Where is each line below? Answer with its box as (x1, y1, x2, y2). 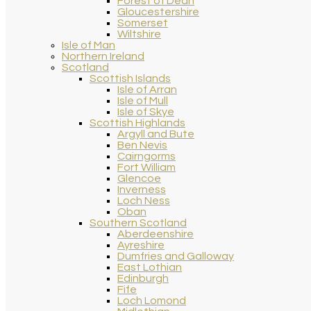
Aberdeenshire (117, 228, 194, 239)
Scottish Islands (90, 73, 171, 84)
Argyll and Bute (117, 128, 194, 140)
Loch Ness (117, 195, 170, 206)
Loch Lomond (117, 295, 186, 306)
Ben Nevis (117, 140, 167, 151)
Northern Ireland (62, 51, 144, 62)
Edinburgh (117, 273, 169, 284)
